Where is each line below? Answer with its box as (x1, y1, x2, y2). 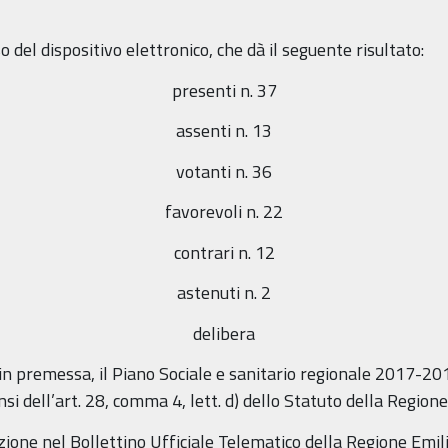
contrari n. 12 (173, 238, 275, 266)
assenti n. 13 (176, 117, 272, 145)
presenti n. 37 (171, 76, 277, 104)
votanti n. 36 (176, 157, 272, 185)
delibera (193, 319, 255, 347)
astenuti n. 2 (177, 279, 271, 307)
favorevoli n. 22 (165, 198, 283, 226)
